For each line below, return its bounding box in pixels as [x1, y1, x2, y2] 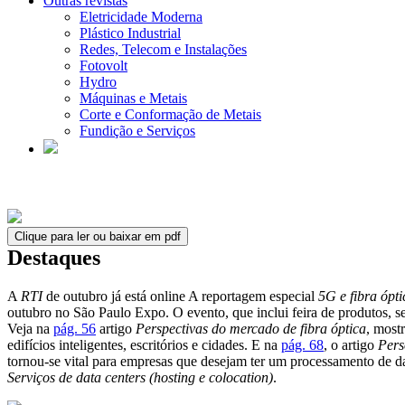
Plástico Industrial [80, 25, 181, 41]
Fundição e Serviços [80, 123, 195, 138]
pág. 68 [281, 336, 324, 353]
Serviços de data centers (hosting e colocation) [7, 369, 273, 385]
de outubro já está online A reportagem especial [42, 287, 318, 304]
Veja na [7, 320, 53, 336]
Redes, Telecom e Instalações [80, 42, 247, 57]
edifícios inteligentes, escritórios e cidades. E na [7, 336, 281, 353]
